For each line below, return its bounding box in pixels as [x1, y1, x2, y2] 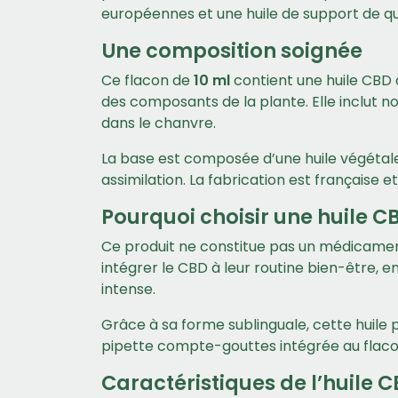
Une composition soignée [101, 36, 362, 65]
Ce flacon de [101, 70, 194, 91]
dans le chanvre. [101, 113, 216, 133]
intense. [101, 279, 155, 299]
